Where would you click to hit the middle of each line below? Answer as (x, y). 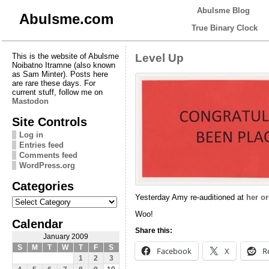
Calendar (37, 223)
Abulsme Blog (223, 11)
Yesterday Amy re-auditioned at (190, 198)
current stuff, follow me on (57, 92)
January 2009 (65, 236)
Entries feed (41, 145)
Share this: (153, 230)
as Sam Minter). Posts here (60, 74)
